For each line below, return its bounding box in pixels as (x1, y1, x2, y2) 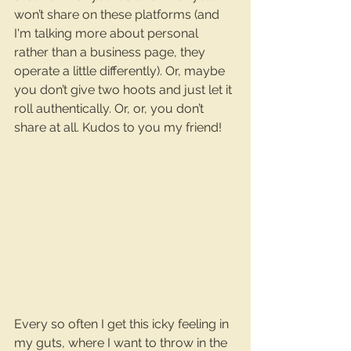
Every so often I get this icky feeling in (14, 316, 232, 331)
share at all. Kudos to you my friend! (14, 120, 222, 135)
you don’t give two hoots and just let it (14, 82, 235, 97)
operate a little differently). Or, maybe (14, 63, 228, 78)
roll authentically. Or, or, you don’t (14, 101, 207, 116)
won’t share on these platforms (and (14, 7, 223, 22)
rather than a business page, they (14, 45, 208, 60)
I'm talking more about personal (14, 26, 201, 41)
